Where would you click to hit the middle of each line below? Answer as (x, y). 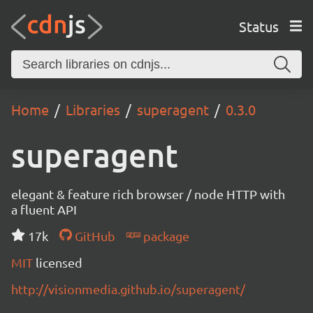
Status (259, 26)
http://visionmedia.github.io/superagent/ (128, 289)
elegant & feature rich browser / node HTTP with (148, 194)
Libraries (93, 109)
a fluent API (44, 209)
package (165, 236)
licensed (59, 262)
